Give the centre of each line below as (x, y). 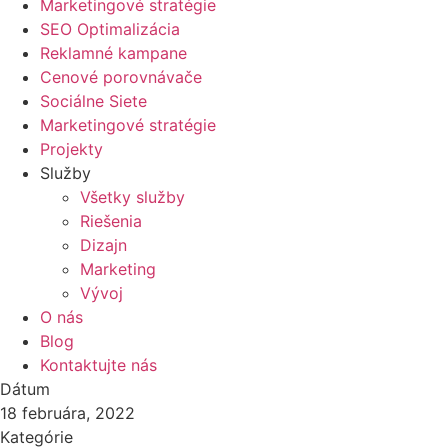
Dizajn (103, 245)
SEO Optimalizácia (110, 29)
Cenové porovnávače (121, 77)
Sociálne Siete (93, 101)
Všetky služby (132, 197)
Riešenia (111, 221)
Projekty (71, 149)
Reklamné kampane (113, 53)
